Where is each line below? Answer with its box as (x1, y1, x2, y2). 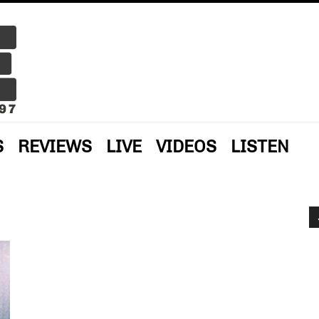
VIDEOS (156, 136, 216, 157)
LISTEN (231, 136, 289, 157)
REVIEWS (18, 136, 92, 157)
